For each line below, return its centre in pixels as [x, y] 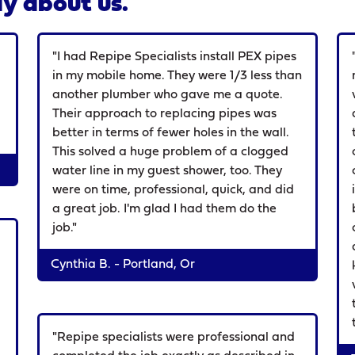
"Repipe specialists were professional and [174, 338]
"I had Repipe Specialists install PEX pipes [175, 57]
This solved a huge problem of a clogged [171, 152]
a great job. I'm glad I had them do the [165, 209]
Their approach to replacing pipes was [165, 114]
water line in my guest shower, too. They [168, 171]
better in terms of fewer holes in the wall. [171, 133]
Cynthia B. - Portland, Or [123, 265]
